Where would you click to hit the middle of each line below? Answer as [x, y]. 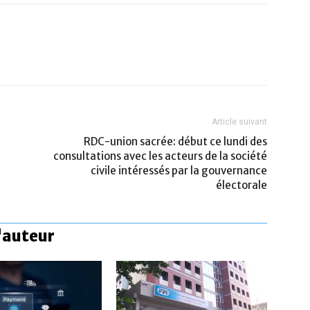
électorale [241, 185]
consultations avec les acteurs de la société [160, 156]
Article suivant [239, 122]
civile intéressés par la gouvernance [179, 171]
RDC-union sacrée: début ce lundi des [175, 142]
